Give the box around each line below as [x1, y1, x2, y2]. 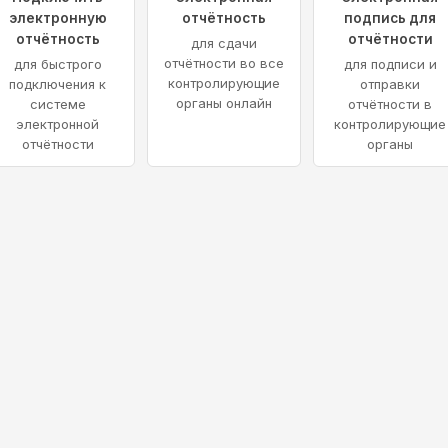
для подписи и [343, 56, 437, 73]
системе [29, 96, 86, 113]
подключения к [9, 76, 107, 93]
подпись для [344, 10, 437, 27]
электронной [16, 116, 100, 133]
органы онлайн [175, 95, 272, 112]
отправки [360, 76, 421, 93]
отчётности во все [163, 55, 284, 72]
